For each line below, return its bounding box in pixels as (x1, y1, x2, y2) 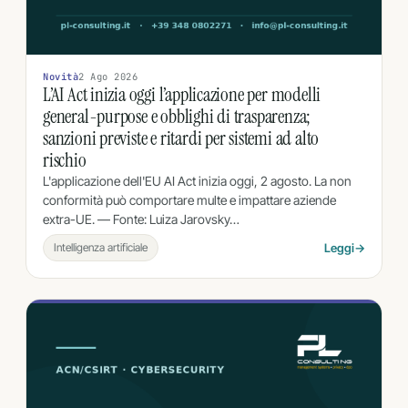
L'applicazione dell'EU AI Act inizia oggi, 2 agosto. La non (43, 173, 352, 189)
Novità (43, 70, 79, 83)
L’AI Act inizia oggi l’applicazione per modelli (43, 82, 321, 107)
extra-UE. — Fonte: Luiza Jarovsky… (43, 211, 240, 227)
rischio (43, 148, 87, 173)
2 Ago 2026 (78, 70, 138, 83)
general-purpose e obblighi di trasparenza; (43, 104, 311, 129)
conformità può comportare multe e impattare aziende (43, 192, 336, 208)
